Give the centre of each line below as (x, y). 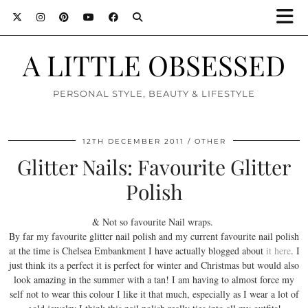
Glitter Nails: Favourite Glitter (154, 167)
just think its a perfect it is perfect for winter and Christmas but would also (154, 265)
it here (278, 251)
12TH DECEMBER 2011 (133, 141)
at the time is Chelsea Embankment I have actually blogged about (137, 251)
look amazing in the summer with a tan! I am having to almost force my (154, 279)
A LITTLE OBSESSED (154, 65)
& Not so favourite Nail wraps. (154, 222)
